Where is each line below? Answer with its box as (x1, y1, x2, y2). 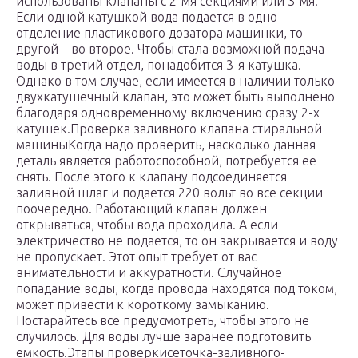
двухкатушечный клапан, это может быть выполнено (16, 89, 335, 105)
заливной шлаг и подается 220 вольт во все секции (16, 185, 323, 201)
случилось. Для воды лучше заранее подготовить (16, 329, 311, 344)
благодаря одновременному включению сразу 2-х (16, 105, 320, 121)
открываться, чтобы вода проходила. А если (16, 217, 278, 233)
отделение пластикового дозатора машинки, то (16, 26, 303, 41)
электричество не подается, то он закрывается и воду (16, 233, 338, 249)
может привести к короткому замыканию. (16, 297, 269, 312)
